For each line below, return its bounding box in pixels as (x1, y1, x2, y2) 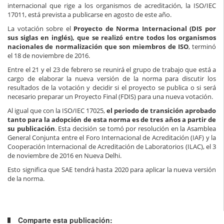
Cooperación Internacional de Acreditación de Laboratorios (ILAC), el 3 (7, 141, 216, 151)
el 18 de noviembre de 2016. (7, 50, 90, 60)
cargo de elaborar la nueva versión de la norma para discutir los (7, 73, 216, 83)
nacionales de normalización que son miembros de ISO (7, 41, 188, 51)
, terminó (188, 41, 216, 51)
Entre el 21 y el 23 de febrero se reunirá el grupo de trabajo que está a (7, 64, 216, 74)
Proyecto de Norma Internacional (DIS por (73, 23, 216, 33)
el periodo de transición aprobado (106, 105, 216, 115)
